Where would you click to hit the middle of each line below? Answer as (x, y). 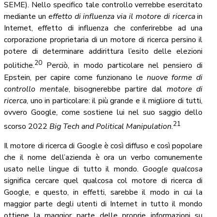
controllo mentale (36, 89)
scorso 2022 (27, 126)
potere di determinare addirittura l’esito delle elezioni (103, 52)
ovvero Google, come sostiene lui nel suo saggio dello (103, 112)
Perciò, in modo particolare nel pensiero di (123, 66)
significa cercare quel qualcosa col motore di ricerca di (103, 180)
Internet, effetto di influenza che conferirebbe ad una (103, 28)
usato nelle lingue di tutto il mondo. (73, 169)
